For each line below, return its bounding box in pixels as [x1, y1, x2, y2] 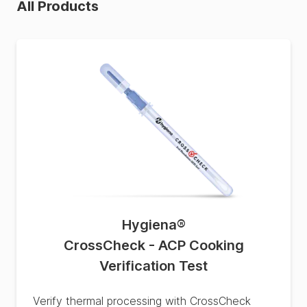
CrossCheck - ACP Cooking [63, 237, 244, 254]
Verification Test [99, 258, 208, 274]
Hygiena [121, 217, 177, 233]
